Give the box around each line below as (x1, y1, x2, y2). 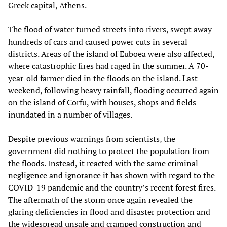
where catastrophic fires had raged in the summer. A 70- (8, 60, 209, 71)
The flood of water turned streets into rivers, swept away (8, 23, 212, 35)
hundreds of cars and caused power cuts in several (8, 35, 187, 47)
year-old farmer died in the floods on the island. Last (8, 72, 198, 84)
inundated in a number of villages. (8, 108, 132, 120)
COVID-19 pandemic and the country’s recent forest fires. (8, 181, 215, 193)
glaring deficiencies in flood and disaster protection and (8, 206, 210, 217)
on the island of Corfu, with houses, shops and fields (8, 96, 196, 108)
